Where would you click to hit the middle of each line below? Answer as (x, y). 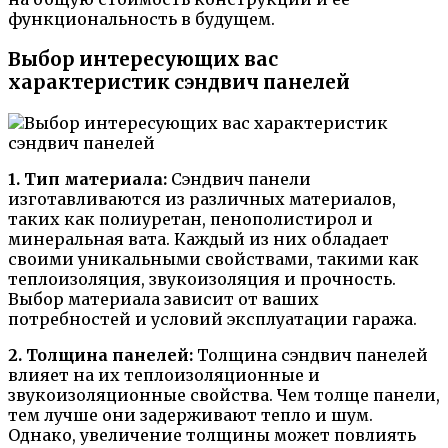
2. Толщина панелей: (100, 354)
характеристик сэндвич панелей (179, 82)
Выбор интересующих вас (143, 59)
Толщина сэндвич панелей (310, 354)
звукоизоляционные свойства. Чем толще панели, (224, 394)
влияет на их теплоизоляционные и (164, 374)
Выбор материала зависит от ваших (163, 298)
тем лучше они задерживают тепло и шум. (190, 414)
